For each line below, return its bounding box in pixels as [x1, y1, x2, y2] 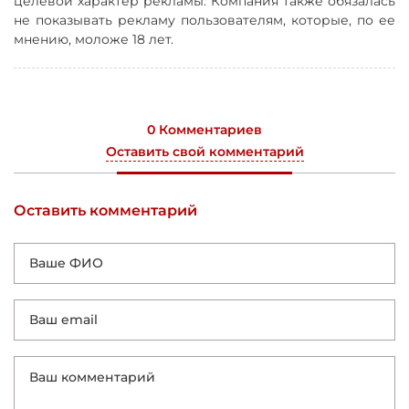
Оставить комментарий [14, 201, 197, 219]
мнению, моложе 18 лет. [14, 30, 173, 47]
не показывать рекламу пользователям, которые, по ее [14, 11, 395, 28]
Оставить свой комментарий [105, 142, 304, 160]
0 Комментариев [147, 121, 262, 138]
